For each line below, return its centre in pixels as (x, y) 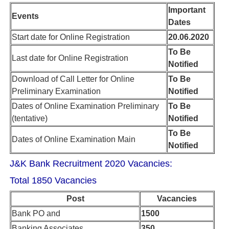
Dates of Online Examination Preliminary (85, 106)
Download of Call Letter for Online (73, 79)
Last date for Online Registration (70, 58)
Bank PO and (36, 214)
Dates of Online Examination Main (74, 139)
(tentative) (30, 118)
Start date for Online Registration (71, 37)
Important (187, 10)
